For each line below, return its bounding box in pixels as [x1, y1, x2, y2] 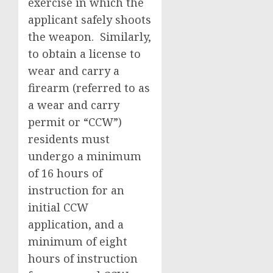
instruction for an [28, 183, 124, 197]
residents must [28, 132, 110, 146]
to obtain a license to [28, 46, 141, 61]
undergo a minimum [28, 149, 141, 163]
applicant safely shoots [28, 12, 151, 27]
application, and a [28, 217, 124, 232]
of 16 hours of [28, 166, 102, 180]
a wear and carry [28, 97, 119, 112]
